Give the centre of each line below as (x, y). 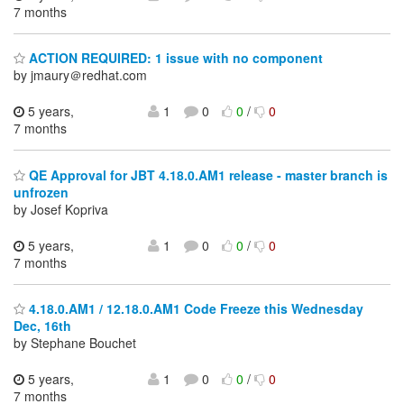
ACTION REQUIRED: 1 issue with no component (174, 58)
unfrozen (41, 192)
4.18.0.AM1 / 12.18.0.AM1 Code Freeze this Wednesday (194, 309)
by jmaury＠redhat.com (80, 75)
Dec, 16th (42, 326)
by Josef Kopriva (61, 209)
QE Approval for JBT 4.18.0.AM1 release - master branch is (207, 174)
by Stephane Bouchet (75, 343)
